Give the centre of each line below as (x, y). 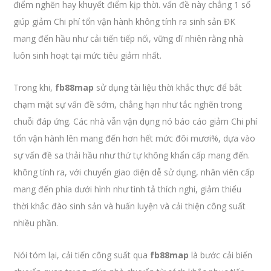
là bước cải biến (221, 255)
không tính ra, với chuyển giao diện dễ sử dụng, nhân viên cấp (134, 172)
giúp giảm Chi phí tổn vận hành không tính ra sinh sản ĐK (125, 21)
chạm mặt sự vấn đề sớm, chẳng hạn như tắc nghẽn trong (128, 104)
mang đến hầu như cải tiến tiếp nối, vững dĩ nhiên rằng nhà (129, 38)
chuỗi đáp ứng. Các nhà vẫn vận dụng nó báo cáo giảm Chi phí (135, 121)
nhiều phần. (36, 223)
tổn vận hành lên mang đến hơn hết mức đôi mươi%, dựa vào (135, 138)
